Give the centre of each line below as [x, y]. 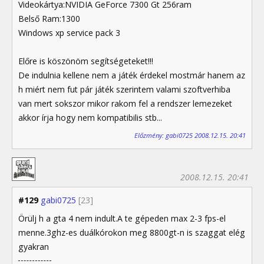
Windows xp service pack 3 [69, 33]
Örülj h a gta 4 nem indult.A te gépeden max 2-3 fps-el [122, 218]
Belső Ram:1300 [49, 19]
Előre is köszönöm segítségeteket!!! [86, 61]
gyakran [34, 246]
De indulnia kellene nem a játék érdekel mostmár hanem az [132, 75]
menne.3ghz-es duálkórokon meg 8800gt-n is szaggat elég [132, 232]
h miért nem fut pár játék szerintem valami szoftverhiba [124, 89]
